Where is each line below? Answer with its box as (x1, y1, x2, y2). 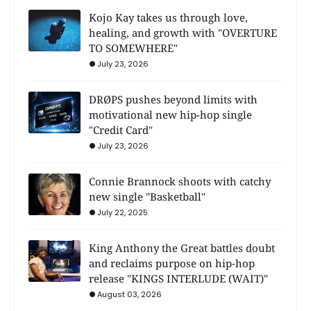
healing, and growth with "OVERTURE (89, 25, 277, 40)
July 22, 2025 (97, 206, 148, 218)
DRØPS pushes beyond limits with (89, 92, 258, 106)
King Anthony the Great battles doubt (89, 240, 275, 255)
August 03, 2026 (97, 288, 162, 300)
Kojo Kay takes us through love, (89, 10, 248, 24)
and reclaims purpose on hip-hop (89, 255, 255, 270)
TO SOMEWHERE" (89, 40, 178, 55)
